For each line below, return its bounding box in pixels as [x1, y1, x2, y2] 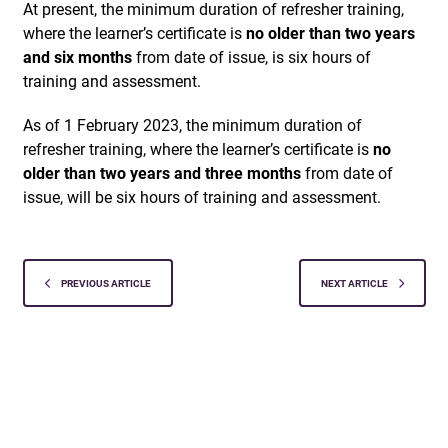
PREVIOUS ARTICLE [58, 276, 151, 290]
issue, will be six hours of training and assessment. [22, 186, 381, 207]
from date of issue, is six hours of [131, 46, 371, 67]
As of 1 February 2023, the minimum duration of [22, 114, 362, 135]
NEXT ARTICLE [320, 276, 390, 290]
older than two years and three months [22, 162, 301, 183]
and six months [22, 46, 132, 67]
